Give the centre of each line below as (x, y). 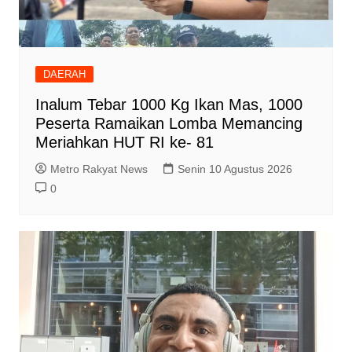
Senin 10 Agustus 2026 (235, 169)
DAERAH (64, 75)
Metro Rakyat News (99, 169)
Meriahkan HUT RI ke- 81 (124, 143)
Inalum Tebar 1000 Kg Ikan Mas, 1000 (169, 105)
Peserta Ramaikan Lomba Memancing (169, 124)
